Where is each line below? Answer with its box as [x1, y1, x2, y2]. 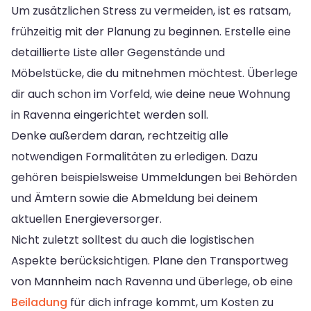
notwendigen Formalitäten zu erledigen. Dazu [11, 148, 258, 165]
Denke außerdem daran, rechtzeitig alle [11, 127, 228, 144]
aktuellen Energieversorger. [11, 210, 162, 227]
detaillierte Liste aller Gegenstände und [11, 44, 225, 60]
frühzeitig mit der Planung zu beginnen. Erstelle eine [11, 23, 291, 40]
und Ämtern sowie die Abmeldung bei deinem [11, 190, 258, 206]
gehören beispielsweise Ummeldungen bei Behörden [11, 169, 297, 185]
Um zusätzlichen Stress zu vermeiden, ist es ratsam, [11, 2, 291, 19]
